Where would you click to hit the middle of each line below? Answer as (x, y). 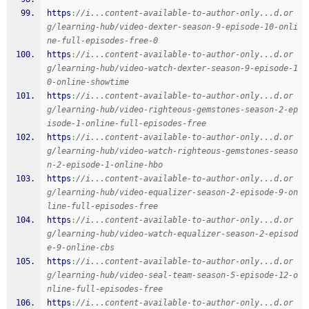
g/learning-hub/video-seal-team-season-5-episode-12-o (172, 275)
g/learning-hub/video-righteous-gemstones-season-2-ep (172, 110)
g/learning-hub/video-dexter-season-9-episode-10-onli (172, 27)
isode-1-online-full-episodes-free (127, 123)
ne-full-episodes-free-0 (102, 41)
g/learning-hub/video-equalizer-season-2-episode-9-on (172, 192)
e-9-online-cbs (81, 248)
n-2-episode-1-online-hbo (105, 165)
